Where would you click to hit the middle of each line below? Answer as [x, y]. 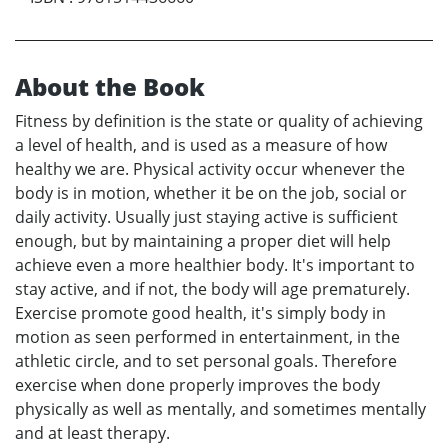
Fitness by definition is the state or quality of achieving [219, 121]
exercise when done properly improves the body [197, 385]
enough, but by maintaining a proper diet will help [203, 241]
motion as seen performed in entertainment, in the [207, 337]
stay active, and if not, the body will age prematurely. [212, 289]
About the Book [110, 87]
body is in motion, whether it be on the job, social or [211, 193]
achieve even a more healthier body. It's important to [215, 265]
